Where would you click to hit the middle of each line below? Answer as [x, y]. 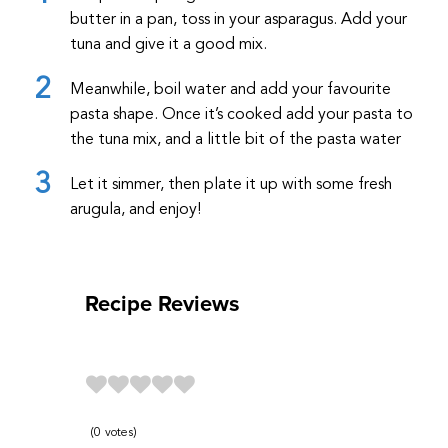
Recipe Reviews [162, 304]
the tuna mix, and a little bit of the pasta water [235, 140]
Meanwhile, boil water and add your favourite [230, 90]
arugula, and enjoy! [135, 210]
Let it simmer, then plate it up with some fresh [231, 185]
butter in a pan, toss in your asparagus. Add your [238, 20]
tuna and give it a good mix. [168, 45]
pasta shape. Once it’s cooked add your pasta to [241, 115]
